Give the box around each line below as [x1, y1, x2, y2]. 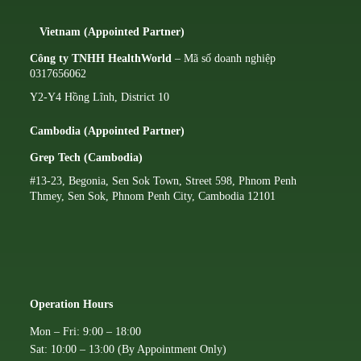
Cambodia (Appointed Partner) [30, 125, 185, 138]
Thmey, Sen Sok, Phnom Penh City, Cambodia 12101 [30, 190, 276, 203]
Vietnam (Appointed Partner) [39, 26, 185, 39]
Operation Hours [30, 298, 114, 311]
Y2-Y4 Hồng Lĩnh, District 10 [30, 91, 170, 104]
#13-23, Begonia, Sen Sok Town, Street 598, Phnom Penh [30, 175, 297, 188]
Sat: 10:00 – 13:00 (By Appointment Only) [30, 343, 227, 356]
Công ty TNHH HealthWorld [30, 52, 172, 65]
